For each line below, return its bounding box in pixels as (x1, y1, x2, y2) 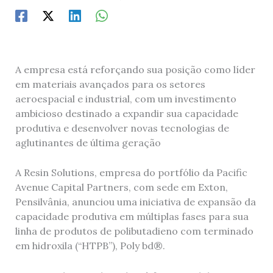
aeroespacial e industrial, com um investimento (15, 92, 236, 105)
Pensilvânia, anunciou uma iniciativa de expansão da (15, 196, 256, 208)
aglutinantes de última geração (15, 136, 161, 149)
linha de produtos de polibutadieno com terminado (15, 225, 253, 238)
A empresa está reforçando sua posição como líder (15, 63, 255, 76)
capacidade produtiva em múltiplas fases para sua (15, 210, 249, 223)
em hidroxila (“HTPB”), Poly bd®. (15, 239, 165, 252)
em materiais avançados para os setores (15, 77, 205, 90)
